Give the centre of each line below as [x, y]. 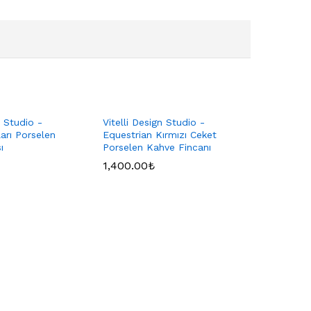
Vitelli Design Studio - [154, 123]
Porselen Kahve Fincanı [157, 148]
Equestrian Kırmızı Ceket [160, 135]
